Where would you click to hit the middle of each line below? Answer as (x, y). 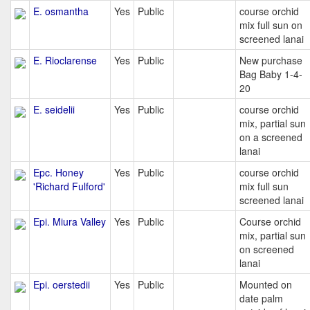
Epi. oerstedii (62, 284)
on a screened (271, 137)
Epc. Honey (58, 172)
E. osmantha (61, 11)
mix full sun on (271, 25)
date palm (261, 298)
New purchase (271, 60)
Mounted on (266, 284)
